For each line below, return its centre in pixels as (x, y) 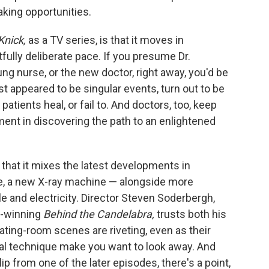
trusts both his (192, 214)
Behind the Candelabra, (100, 214)
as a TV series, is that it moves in (106, 40)
